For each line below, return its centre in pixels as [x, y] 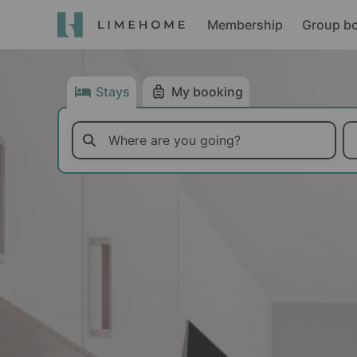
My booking [207, 92]
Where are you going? [175, 140]
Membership [245, 25]
